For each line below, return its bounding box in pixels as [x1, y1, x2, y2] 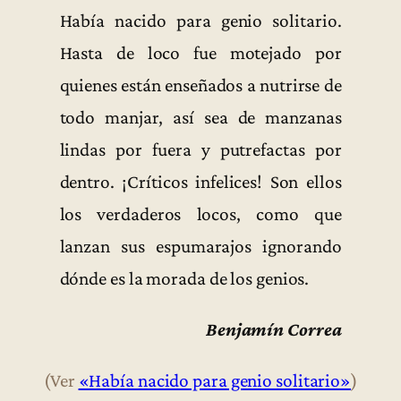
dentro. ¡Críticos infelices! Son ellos [59, 170, 342, 192]
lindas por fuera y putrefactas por [59, 138, 342, 160]
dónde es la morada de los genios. [59, 267, 310, 289]
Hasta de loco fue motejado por [59, 41, 342, 64]
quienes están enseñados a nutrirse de [59, 73, 342, 96]
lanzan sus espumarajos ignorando [59, 235, 342, 257]
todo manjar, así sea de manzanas [59, 106, 342, 128]
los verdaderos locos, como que [59, 202, 342, 225]
